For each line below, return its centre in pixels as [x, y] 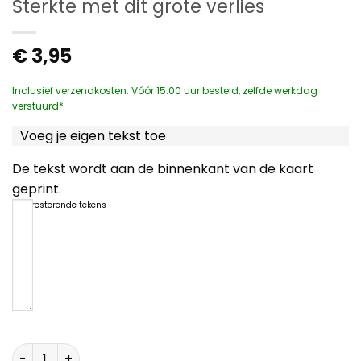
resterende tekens [69, 205]
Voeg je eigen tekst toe [93, 136]
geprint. [37, 189]
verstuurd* [38, 106]
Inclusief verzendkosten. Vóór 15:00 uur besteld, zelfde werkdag [165, 90]
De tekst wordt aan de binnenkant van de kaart [163, 169]
